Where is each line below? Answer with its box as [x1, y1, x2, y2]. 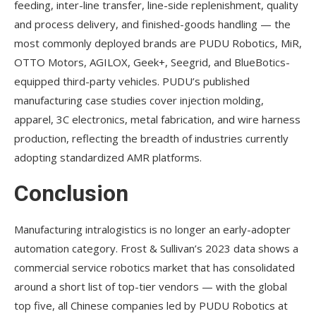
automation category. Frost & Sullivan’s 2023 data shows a [14, 241, 298, 256]
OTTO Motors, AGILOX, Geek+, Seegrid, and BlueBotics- [14, 55, 290, 70]
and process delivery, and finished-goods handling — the [14, 17, 291, 32]
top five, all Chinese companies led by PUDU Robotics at [14, 298, 288, 313]
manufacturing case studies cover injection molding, [14, 93, 264, 108]
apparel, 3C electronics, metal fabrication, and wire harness [14, 112, 300, 127]
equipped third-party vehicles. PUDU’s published [14, 74, 250, 89]
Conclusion [14, 180, 128, 207]
